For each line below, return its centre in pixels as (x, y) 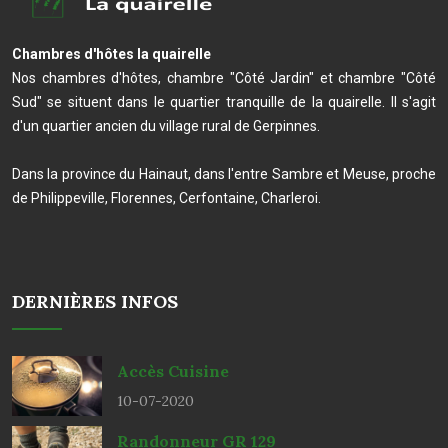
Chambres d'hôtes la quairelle (111, 54)
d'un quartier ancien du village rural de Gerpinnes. (166, 126)
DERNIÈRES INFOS (95, 301)
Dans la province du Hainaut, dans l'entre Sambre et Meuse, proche (224, 174)
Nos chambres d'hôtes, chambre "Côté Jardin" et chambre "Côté (224, 78)
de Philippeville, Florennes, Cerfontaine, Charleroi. (166, 198)
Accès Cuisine (173, 370)
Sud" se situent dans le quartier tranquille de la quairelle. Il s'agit (224, 102)
